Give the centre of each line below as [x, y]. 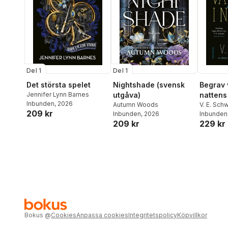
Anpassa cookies [102, 215]
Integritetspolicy [153, 215]
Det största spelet [59, 85]
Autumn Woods [136, 105]
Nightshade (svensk [149, 85]
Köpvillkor [192, 215]
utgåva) [127, 95]
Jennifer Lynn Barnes [58, 95]
